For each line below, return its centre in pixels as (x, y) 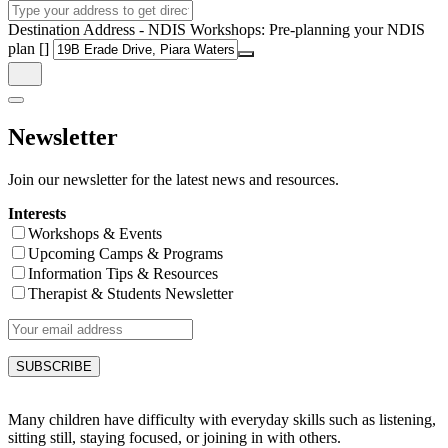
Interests (37, 213)
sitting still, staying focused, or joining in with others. (174, 437)
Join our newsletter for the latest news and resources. (173, 179)
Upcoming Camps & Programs (125, 253)
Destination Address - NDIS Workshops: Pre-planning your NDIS (216, 30)
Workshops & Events (95, 233)
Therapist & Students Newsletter (130, 293)
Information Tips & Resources (123, 273)
